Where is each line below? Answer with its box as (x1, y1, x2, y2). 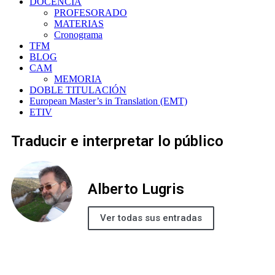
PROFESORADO (54, 7, 127, 18)
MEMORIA (54, 74, 102, 84)
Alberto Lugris (88, 180, 184, 198)
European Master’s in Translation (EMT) (29, 96, 187, 106)
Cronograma (54, 29, 103, 40)
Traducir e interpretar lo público (11, 133, 223, 150)
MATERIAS (54, 18, 104, 29)
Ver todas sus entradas (100, 212, 202, 223)
